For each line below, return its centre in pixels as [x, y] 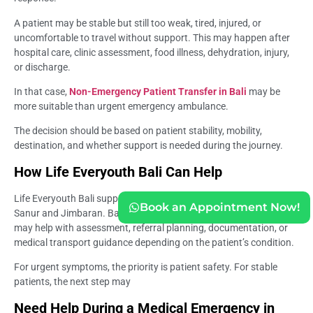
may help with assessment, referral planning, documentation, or [151, 227]
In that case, [42, 91]
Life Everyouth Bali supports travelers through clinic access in [146, 198]
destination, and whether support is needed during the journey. [148, 146]
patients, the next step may [72, 282]
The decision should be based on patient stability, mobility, [138, 131]
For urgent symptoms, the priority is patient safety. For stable [146, 267]
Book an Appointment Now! [219, 208]
